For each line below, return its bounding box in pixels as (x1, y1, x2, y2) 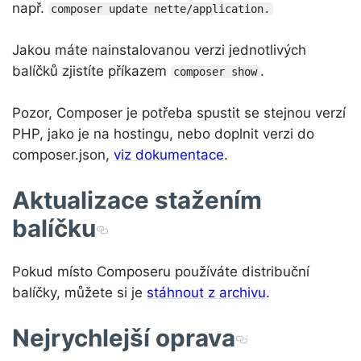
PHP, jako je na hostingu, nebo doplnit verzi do (12, 125, 314, 142)
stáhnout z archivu (147, 284, 266, 301)
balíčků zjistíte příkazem (12, 62, 171, 79)
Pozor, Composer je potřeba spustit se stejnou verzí (12, 104, 346, 121)
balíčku (12, 213, 96, 243)
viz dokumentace (114, 146, 224, 163)
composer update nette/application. (51, 2, 271, 15)
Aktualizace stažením (12, 185, 262, 214)
